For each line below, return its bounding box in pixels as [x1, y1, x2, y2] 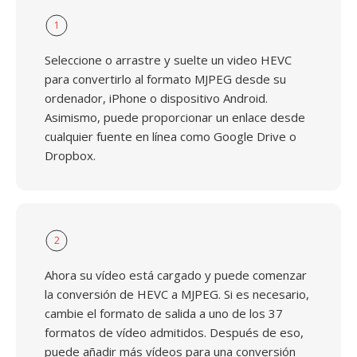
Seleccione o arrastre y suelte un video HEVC [45, 52, 292, 68]
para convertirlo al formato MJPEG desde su [45, 71, 286, 87]
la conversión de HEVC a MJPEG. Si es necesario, [45, 286, 309, 302]
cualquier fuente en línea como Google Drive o [45, 128, 296, 144]
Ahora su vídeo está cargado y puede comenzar [45, 267, 307, 283]
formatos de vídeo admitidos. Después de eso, [45, 324, 304, 340]
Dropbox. [45, 147, 96, 163]
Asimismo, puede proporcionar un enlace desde [45, 109, 305, 125]
